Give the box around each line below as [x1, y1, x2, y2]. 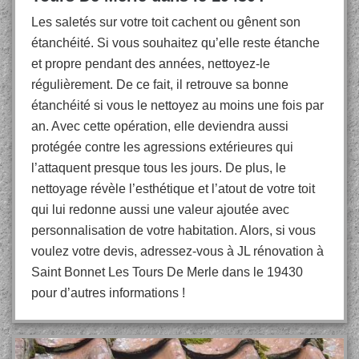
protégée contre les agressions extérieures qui [31, 140, 293, 154]
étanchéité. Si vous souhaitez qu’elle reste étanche [31, 36, 320, 50]
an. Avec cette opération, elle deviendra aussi [31, 119, 288, 133]
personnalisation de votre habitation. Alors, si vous [31, 224, 316, 237]
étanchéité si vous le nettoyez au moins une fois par [31, 99, 324, 112]
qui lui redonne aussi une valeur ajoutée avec [31, 203, 289, 216]
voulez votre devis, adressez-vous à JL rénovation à [31, 244, 324, 258]
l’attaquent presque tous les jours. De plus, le [31, 161, 286, 175]
